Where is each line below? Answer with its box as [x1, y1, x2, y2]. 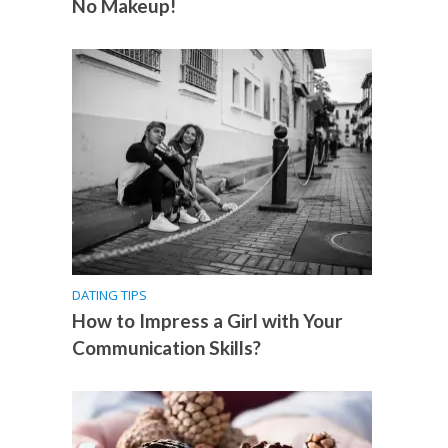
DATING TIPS [72, 285, 148, 304]
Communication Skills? [72, 335, 262, 359]
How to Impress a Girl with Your [72, 308, 344, 332]
